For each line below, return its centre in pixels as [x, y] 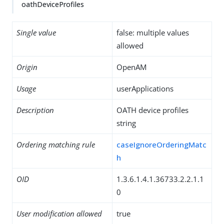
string [126, 123]
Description [35, 110]
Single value [36, 32]
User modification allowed [59, 213]
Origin [27, 67]
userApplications [145, 88]
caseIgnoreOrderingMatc [161, 144]
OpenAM [131, 67]
